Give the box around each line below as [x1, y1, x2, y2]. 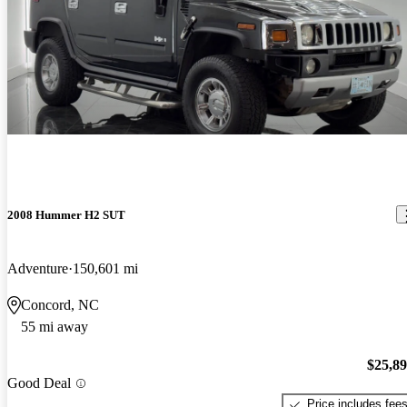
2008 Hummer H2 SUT [7, 207, 125, 222]
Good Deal [7, 375, 71, 392]
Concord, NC [21, 296, 99, 313]
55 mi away [21, 318, 88, 334]
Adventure [7, 260, 68, 276]
